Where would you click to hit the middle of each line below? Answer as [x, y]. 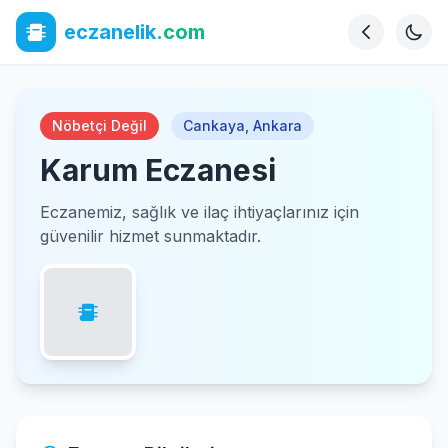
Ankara [277, 125]
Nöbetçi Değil [99, 125]
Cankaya [214, 125]
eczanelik [110, 32]
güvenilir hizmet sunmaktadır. [150, 236]
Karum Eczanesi [158, 170]
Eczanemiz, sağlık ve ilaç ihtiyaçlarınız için [199, 212]
